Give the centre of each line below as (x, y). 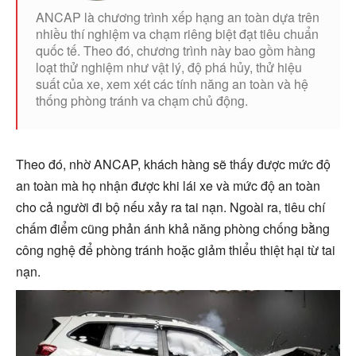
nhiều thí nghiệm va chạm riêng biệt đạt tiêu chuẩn (177, 33)
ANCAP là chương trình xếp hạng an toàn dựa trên (178, 17)
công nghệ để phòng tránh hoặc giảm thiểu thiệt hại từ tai (176, 250)
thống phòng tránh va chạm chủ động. (142, 100)
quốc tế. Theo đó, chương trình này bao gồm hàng (176, 50)
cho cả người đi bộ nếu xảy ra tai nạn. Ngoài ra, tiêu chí (170, 207)
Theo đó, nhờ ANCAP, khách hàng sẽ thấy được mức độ (173, 164)
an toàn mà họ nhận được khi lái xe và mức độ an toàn (168, 185)
